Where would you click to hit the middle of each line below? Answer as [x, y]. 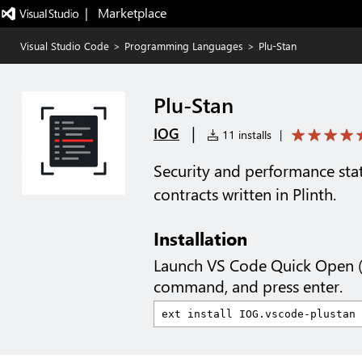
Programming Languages [184, 46]
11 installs [245, 135]
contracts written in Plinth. [245, 194]
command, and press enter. [248, 286]
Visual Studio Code [65, 46]
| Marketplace [125, 13]
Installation [200, 238]
